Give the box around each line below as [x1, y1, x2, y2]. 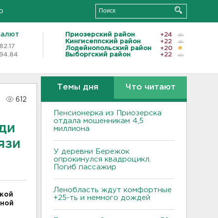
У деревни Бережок [54, 148, 129, 155]
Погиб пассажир [54, 164, 116, 170]
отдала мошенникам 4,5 [54, 118, 144, 124]
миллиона [54, 126, 90, 132]
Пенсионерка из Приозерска [54, 110, 162, 116]
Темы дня [56, 84, 98, 91]
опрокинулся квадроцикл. [54, 156, 151, 163]
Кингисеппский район [65, 38, 141, 44]
